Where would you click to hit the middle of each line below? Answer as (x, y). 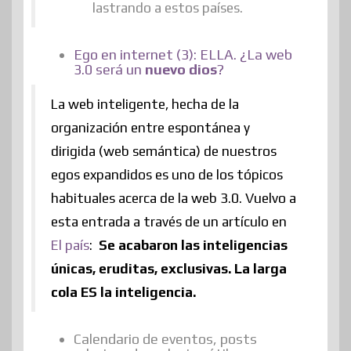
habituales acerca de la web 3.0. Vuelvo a (174, 198)
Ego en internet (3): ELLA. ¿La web (183, 54)
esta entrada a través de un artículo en (169, 221)
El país (70, 245)
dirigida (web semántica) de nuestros (164, 151)
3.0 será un (109, 69)
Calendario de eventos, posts (165, 338)
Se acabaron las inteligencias (192, 245)
